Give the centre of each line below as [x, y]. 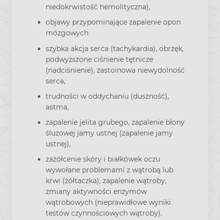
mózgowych [67, 33]
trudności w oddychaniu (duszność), [107, 96]
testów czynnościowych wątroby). [104, 213]
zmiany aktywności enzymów [96, 192]
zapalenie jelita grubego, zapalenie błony [115, 123]
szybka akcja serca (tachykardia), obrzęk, [115, 48]
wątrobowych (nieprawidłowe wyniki [108, 203]
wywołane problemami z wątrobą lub [110, 170]
